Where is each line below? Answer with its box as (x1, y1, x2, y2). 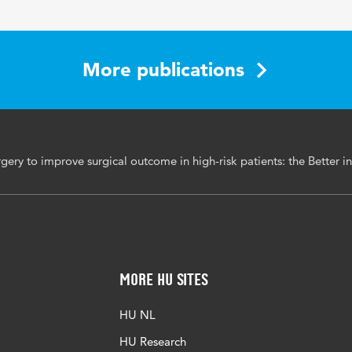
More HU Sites (119, 269, 208, 289)
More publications (82, 58, 244, 81)
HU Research (119, 334, 186, 349)
